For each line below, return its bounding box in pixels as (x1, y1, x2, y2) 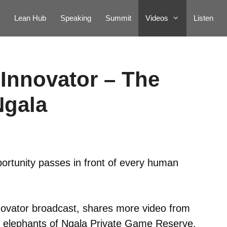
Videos (145, 14, 168, 22)
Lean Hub (14, 14, 46, 22)
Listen (194, 14, 213, 22)
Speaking (60, 14, 91, 22)
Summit (105, 14, 131, 22)
